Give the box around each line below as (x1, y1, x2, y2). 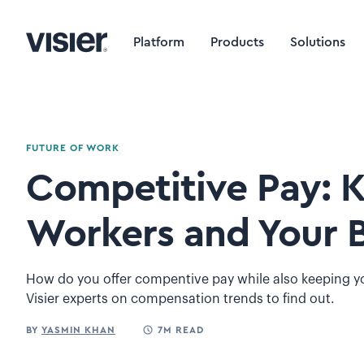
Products (210, 36, 264, 49)
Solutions (290, 36, 345, 49)
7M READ (158, 325, 204, 335)
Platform (133, 36, 184, 49)
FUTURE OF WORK (26, 143, 119, 153)
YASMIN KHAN (41, 325, 115, 335)
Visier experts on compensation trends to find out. (26, 292, 335, 305)
